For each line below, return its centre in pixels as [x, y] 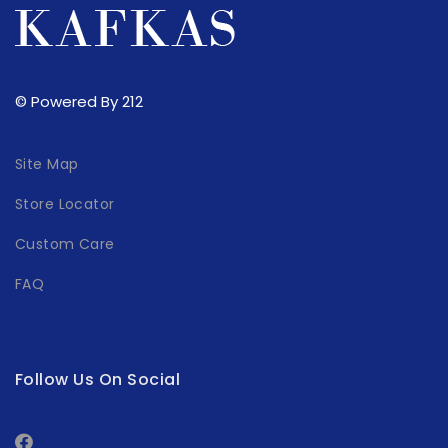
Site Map [47, 164]
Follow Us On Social [98, 380]
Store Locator [65, 204]
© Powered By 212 [79, 102]
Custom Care [65, 244]
